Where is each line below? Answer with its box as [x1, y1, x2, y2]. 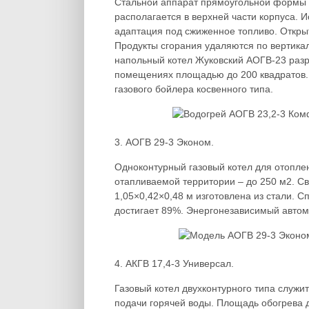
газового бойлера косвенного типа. [114, 83, 273, 94]
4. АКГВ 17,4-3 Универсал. [114, 258, 234, 269]
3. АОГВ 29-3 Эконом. [114, 137, 214, 148]
